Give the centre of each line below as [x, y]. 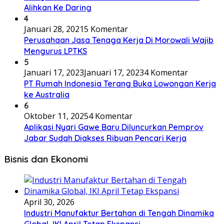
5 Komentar [106, 29]
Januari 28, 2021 [54, 29]
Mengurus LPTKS [55, 51]
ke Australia [47, 95]
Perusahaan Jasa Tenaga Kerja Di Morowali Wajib [119, 40]
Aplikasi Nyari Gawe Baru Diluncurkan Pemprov [114, 127]
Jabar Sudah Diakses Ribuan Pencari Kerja [105, 138]
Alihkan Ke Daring [58, 8]
